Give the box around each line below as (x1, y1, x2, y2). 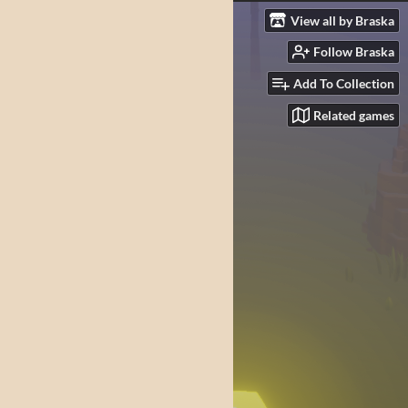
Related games (313, 107, 394, 123)
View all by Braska (291, 12, 394, 28)
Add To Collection (293, 76, 394, 92)
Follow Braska (313, 44, 394, 60)
